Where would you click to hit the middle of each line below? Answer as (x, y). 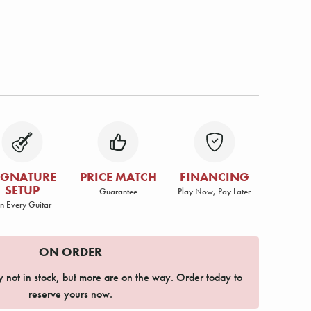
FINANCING (214, 176)
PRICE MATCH (118, 176)
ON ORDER (70, 251)
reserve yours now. (70, 294)
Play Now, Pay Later (215, 191)
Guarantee (118, 191)
